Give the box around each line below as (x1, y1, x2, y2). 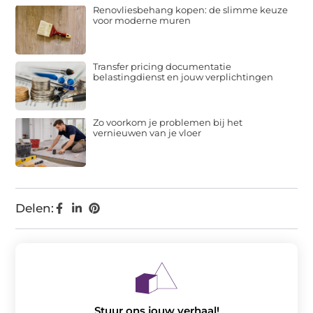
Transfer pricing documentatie (93, 60, 232, 72)
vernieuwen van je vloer (93, 127, 202, 139)
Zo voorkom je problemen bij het (93, 117, 243, 129)
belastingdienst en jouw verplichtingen (93, 71, 274, 82)
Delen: (15, 201, 54, 215)
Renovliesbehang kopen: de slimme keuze (93, 4, 289, 16)
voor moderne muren (93, 15, 191, 27)
